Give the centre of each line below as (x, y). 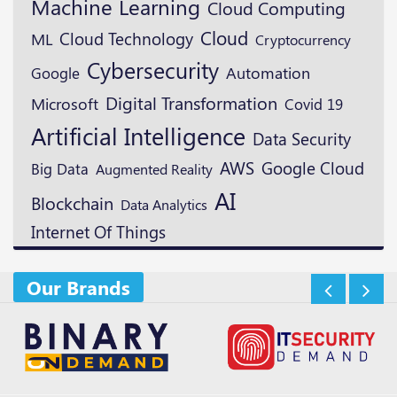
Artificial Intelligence (138, 136)
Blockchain (72, 203)
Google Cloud (313, 168)
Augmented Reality (154, 169)
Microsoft (65, 104)
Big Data (60, 169)
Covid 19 (314, 104)
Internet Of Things (98, 232)
